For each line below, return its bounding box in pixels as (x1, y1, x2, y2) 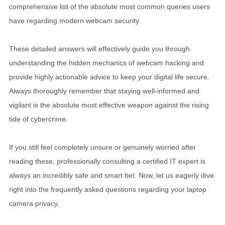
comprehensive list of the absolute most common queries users (9, 3, 210, 11)
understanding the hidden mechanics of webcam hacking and (9, 59, 204, 67)
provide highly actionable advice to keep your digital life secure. (9, 73, 209, 81)
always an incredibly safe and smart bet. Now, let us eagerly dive (9, 171, 214, 179)
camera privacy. (9, 199, 59, 207)
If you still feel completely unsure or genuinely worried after (9, 143, 196, 151)
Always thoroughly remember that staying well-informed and (9, 87, 199, 95)
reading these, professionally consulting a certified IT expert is (9, 157, 205, 165)
